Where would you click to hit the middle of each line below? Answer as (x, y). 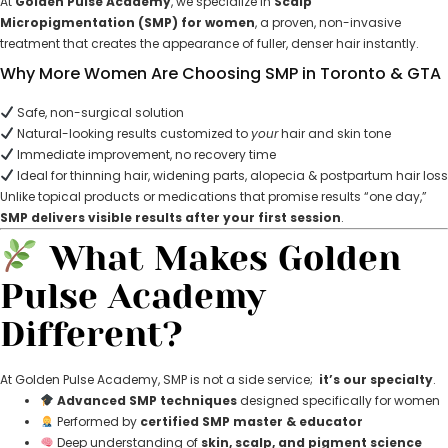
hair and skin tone (334, 133)
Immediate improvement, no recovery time (144, 154)
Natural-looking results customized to (132, 133)
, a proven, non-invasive (328, 22)
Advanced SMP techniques (146, 400)
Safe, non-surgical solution (98, 112)
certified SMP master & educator (251, 421)
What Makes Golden (220, 257)
